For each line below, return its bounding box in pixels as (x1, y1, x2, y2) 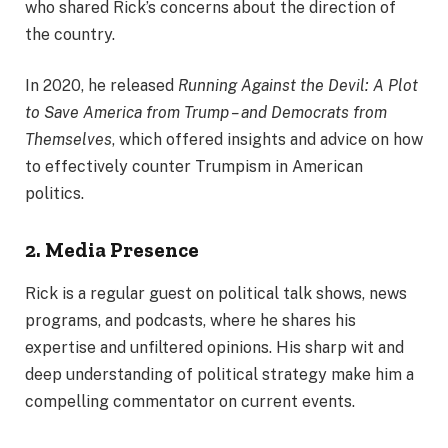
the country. (25, 24, 115, 44)
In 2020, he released (25, 76, 178, 96)
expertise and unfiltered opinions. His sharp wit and (25, 338, 404, 358)
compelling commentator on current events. (25, 392, 355, 412)
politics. (25, 184, 84, 204)
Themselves (25, 130, 112, 150)
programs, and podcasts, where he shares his (25, 311, 356, 331)
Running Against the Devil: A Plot (178, 76, 418, 96)
